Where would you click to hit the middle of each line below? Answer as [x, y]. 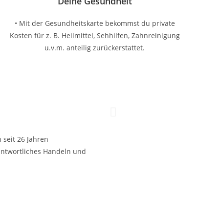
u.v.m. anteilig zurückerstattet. [95, 48]
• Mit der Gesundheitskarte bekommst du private [95, 23]
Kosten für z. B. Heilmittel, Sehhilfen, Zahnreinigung [95, 35]
